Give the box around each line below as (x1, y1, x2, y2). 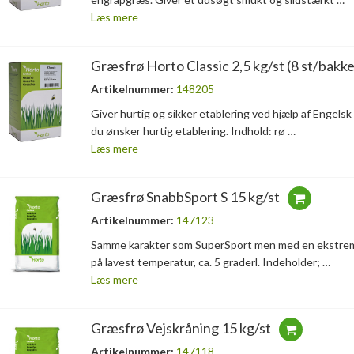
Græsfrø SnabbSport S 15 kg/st (90, 188, 280, 206)
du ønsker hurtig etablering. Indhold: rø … (90, 124, 296, 138)
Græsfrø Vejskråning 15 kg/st (90, 319, 271, 337)
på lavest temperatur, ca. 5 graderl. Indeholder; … (90, 255, 330, 269)
